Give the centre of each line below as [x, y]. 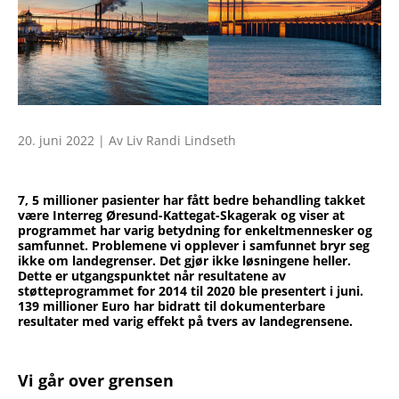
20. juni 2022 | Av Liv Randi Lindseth [127, 141]
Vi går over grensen [96, 381]
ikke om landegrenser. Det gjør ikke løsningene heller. [184, 261]
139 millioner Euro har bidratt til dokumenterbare [171, 306]
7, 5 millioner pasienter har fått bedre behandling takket [191, 200]
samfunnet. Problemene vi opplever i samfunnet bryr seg [194, 246]
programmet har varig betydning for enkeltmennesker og [195, 231]
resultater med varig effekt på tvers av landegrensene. [185, 322]
